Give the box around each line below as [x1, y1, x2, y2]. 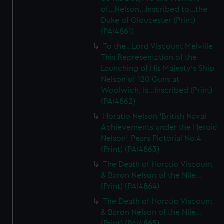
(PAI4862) [101, 97, 136, 105]
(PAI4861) [101, 27, 134, 35]
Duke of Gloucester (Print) [101, 16, 196, 24]
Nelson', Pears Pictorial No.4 [101, 134, 202, 142]
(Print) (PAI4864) [101, 182, 160, 190]
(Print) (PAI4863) [101, 145, 160, 153]
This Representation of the [101, 53, 197, 61]
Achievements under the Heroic [101, 123, 218, 131]
